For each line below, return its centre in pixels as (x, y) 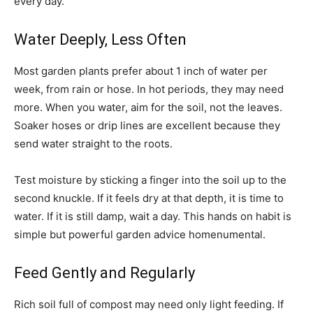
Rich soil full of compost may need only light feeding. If (149, 304)
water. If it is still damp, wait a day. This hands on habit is (153, 216)
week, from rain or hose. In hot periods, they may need (149, 89)
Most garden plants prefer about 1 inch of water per (141, 71)
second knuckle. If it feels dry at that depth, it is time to (149, 198)
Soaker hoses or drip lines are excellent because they (147, 125)
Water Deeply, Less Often (100, 39)
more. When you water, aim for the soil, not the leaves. (148, 107)
